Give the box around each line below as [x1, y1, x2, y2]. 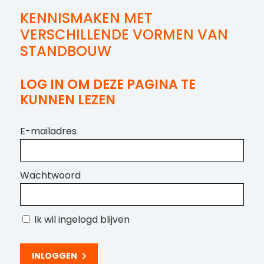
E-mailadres [19, 124, 77, 138]
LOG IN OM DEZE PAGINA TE [19, 75, 196, 94]
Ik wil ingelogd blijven [31, 213, 130, 227]
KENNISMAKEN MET [19, 8, 153, 28]
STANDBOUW [19, 41, 111, 61]
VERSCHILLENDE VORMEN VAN [19, 25, 228, 45]
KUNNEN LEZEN [19, 91, 115, 110]
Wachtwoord [19, 169, 81, 183]
